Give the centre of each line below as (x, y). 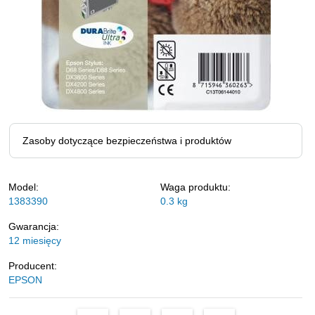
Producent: (33, 266)
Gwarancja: (34, 226)
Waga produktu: (195, 187)
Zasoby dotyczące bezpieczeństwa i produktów (127, 141)
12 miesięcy (35, 240)
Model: (24, 187)
